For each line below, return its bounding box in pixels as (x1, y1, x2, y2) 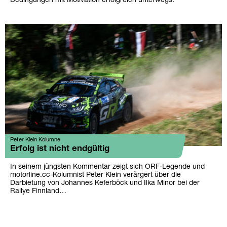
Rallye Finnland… (10, 188, 66, 195)
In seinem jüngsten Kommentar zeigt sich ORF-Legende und (10, 164, 205, 170)
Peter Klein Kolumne (10, 137, 60, 142)
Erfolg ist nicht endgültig (10, 145, 109, 153)
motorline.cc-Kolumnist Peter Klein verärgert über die (10, 172, 181, 178)
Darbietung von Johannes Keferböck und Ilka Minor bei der (10, 180, 200, 186)
